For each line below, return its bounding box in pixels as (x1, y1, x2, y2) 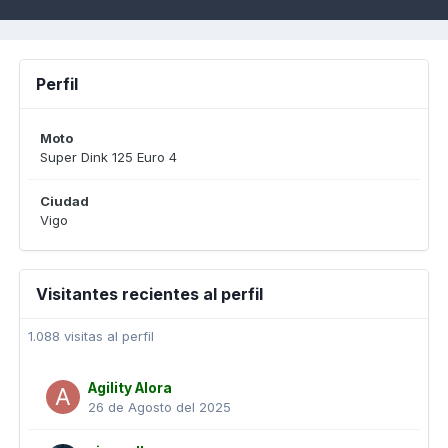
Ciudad (40, 193, 89, 209)
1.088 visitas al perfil (28, 328, 154, 344)
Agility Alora (88, 380, 172, 396)
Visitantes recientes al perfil (36, 284, 263, 304)
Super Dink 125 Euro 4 (40, 149, 177, 165)
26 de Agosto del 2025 (88, 399, 231, 415)
